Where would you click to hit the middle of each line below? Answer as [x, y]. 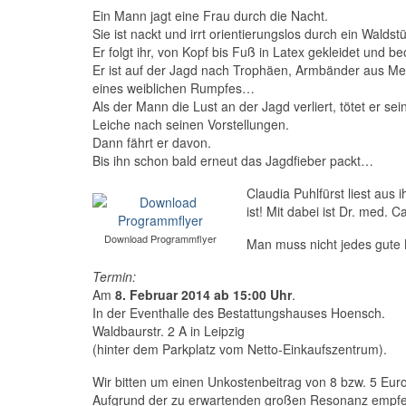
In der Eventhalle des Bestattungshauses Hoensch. [239, 313]
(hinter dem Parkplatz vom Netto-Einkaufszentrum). [240, 349]
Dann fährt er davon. [152, 143]
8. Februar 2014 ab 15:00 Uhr [203, 295]
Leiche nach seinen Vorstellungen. [191, 125]
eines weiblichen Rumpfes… [174, 88]
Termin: [114, 277]
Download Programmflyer [160, 239]
